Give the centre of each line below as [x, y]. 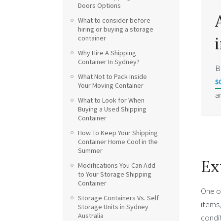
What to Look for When [111, 100]
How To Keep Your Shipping [118, 133]
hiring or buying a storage [116, 29]
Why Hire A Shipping [107, 53]
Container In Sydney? [109, 62]
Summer [90, 150]
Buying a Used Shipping [112, 109]
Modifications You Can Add [117, 165]
